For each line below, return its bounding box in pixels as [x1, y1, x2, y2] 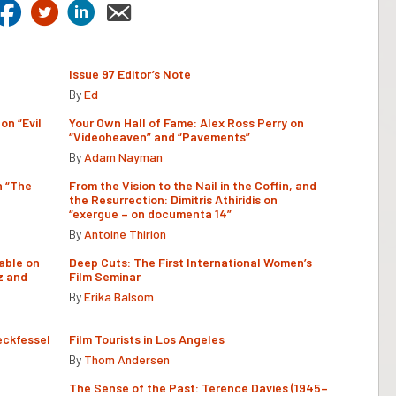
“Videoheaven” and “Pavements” [69, 128, 250, 144]
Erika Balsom [84, 288, 154, 304]
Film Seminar [69, 268, 141, 284]
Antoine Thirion [84, 225, 166, 241]
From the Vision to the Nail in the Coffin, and [69, 177, 316, 193]
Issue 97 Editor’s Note [69, 65, 191, 81]
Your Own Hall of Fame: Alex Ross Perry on [69, 114, 304, 130]
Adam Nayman [84, 148, 163, 164]
